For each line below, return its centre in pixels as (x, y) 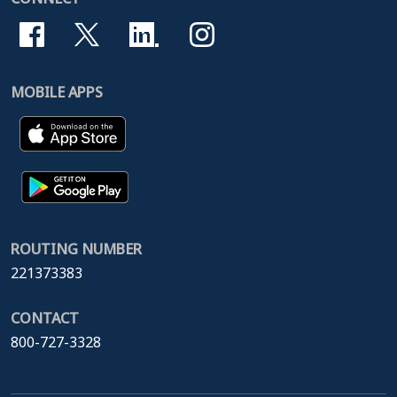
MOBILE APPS (57, 92)
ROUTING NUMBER (76, 249)
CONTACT (45, 319)
